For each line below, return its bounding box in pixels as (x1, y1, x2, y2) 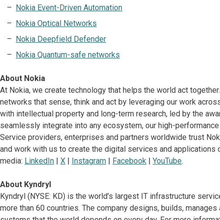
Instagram (72, 156, 106, 166)
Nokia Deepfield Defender (16, 34, 106, 44)
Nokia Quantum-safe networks (16, 50, 120, 60)
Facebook (112, 156, 146, 166)
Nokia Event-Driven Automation (16, 3, 122, 13)
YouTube (153, 156, 182, 166)
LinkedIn (25, 156, 54, 166)
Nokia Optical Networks (16, 19, 97, 28)
